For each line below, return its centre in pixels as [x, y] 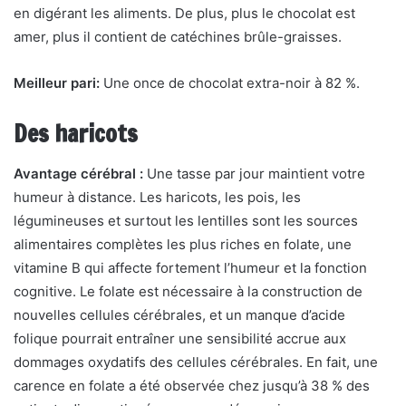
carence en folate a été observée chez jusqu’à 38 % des [192, 386]
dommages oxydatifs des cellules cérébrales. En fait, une [196, 362]
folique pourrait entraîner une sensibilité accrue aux [180, 338]
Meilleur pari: [58, 83]
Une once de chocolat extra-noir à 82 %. [232, 83]
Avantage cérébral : [78, 174]
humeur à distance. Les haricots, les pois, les [157, 197]
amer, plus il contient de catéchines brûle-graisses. [178, 37]
